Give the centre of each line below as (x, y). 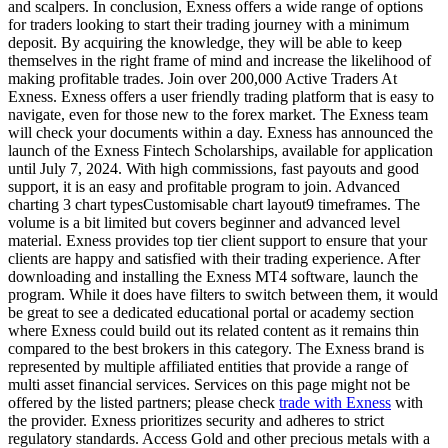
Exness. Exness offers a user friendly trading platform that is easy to (221, 97)
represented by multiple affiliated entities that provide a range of (208, 367)
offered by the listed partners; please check (143, 403)
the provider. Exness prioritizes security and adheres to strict (196, 421)
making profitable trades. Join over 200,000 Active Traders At (202, 79)
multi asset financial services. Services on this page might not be (209, 385)
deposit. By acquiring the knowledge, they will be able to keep (205, 43)
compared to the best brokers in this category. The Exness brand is (216, 349)
